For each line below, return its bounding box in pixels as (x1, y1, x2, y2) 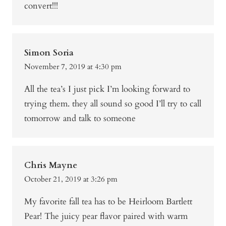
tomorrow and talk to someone (24, 112, 136, 125)
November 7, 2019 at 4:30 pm (24, 62, 122, 72)
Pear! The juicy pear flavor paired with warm (24, 210, 188, 222)
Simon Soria (24, 47, 74, 59)
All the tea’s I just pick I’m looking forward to (24, 83, 190, 95)
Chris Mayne (24, 159, 77, 172)
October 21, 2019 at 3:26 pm (24, 174, 118, 185)
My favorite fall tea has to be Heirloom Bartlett (24, 196, 192, 208)
